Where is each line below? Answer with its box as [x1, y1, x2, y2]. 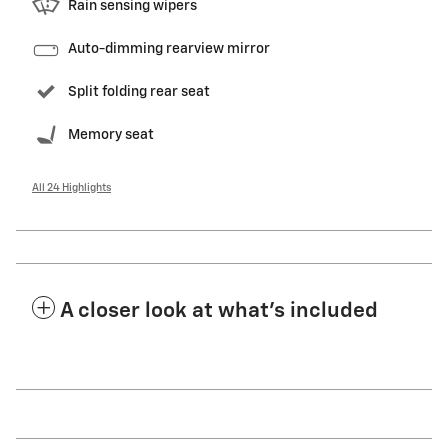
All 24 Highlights [32, 182, 111, 193]
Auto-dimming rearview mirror [68, 41, 270, 56]
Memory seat [68, 127, 154, 142]
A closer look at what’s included [60, 300, 378, 322]
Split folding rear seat [68, 84, 210, 99]
